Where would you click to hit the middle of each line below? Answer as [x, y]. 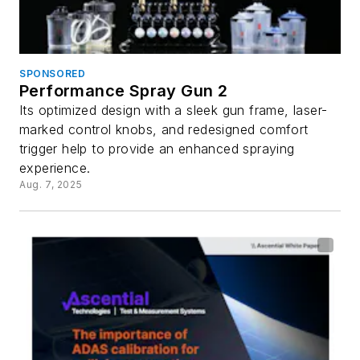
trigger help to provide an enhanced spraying [157, 148]
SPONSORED [53, 73]
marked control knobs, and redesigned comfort [164, 129]
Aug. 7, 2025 [51, 184]
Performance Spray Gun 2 [124, 90]
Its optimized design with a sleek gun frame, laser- [174, 110]
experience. [55, 168]
